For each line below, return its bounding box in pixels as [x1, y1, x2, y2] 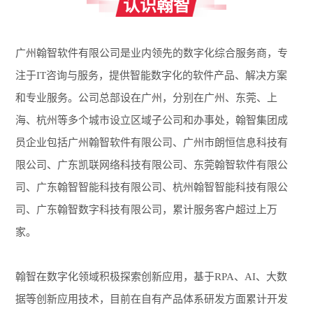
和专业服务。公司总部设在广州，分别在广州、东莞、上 [15, 92, 278, 104]
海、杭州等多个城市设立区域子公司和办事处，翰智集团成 [15, 115, 289, 126]
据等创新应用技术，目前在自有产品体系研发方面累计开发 [15, 293, 289, 305]
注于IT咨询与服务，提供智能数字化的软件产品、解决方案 [15, 70, 288, 82]
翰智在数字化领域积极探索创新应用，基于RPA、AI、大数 [15, 271, 288, 283]
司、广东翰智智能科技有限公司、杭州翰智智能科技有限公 [15, 182, 289, 194]
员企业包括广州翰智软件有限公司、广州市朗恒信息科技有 [15, 137, 289, 149]
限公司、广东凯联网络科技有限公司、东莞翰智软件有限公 [15, 159, 289, 171]
